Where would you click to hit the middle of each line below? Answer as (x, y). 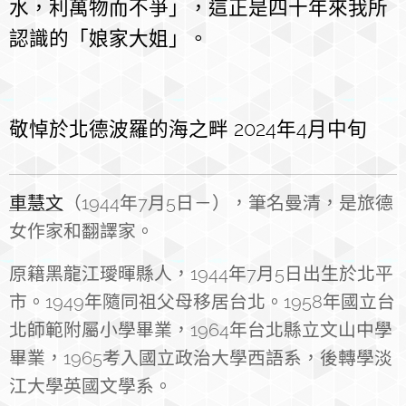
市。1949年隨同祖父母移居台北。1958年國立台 (202, 302)
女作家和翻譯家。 (82, 232)
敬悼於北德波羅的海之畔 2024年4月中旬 (188, 130)
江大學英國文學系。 (91, 387)
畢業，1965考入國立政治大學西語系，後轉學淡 (201, 358)
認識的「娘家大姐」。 (109, 39)
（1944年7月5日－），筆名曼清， (201, 203)
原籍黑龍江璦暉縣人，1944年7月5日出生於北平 (201, 274)
